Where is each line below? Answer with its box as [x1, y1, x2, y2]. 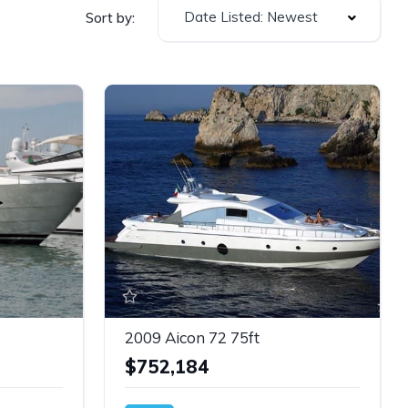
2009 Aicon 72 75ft [124, 327, 260, 347]
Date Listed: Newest [184, 8, 318, 25]
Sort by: [86, 8, 135, 26]
